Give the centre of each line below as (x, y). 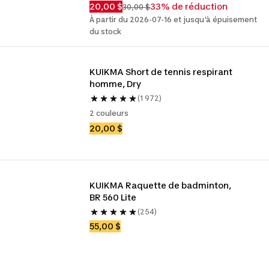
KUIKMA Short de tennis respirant (161, 72)
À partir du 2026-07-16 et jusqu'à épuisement (174, 20)
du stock (106, 32)
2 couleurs (109, 113)
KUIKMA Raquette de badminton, (161, 185)
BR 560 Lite (113, 197)
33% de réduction (189, 6)
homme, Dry (116, 84)
